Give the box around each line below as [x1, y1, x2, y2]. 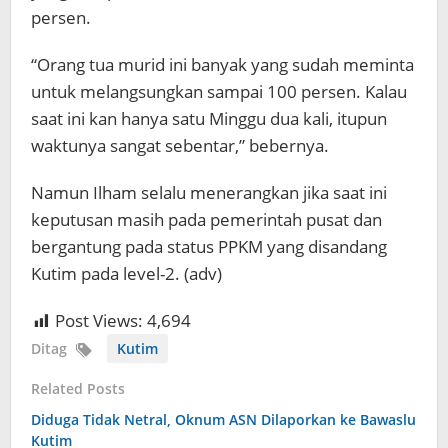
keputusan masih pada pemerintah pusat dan [31, 208, 382, 232]
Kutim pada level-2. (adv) [31, 262, 222, 286]
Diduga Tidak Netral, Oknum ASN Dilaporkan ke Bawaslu [31, 410, 416, 430]
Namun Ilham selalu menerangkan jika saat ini [31, 181, 387, 205]
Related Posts [31, 379, 125, 399]
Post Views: [55, 309, 143, 333]
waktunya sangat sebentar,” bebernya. [31, 134, 329, 158]
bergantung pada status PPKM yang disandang [31, 235, 387, 259]
